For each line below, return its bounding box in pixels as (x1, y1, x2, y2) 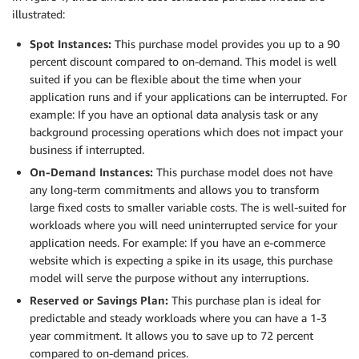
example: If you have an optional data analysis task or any (30, 107, 318, 121)
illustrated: (12, 6, 65, 21)
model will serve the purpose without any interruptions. (30, 270, 309, 284)
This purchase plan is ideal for (168, 292, 321, 307)
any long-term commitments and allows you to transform (30, 182, 320, 196)
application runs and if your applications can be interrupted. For (30, 89, 347, 103)
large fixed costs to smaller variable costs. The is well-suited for (30, 200, 346, 214)
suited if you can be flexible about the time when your (30, 71, 301, 86)
